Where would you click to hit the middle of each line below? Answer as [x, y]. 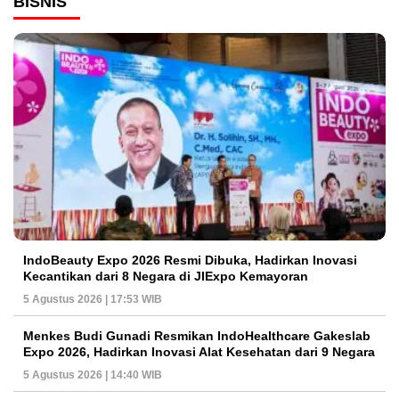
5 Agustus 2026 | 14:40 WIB [93, 375]
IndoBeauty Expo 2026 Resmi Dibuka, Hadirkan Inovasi [190, 260]
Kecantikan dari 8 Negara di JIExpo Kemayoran [166, 276]
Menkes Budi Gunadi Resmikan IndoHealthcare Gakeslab [197, 335]
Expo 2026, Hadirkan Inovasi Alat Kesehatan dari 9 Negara [199, 351]
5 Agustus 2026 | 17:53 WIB [93, 299]
